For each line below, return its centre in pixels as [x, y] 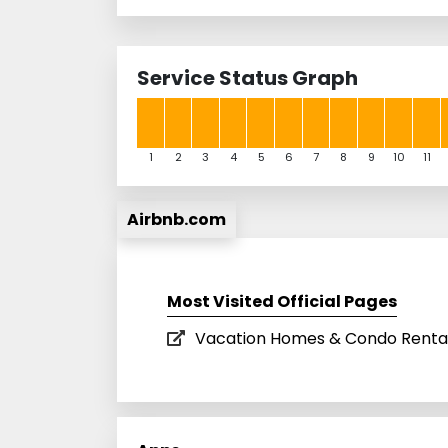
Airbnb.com [176, 219]
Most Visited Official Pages [282, 301]
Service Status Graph [247, 77]
